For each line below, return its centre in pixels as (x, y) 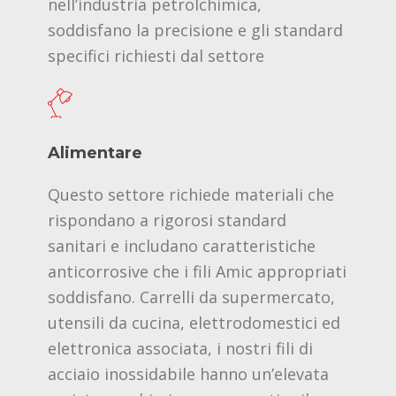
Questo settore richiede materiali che (191, 195)
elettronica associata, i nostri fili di (180, 349)
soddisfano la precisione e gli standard (195, 30)
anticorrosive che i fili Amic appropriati (197, 272)
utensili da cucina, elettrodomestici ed (194, 323)
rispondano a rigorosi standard (167, 221)
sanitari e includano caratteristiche (182, 246)
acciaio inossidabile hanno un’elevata (188, 374)
